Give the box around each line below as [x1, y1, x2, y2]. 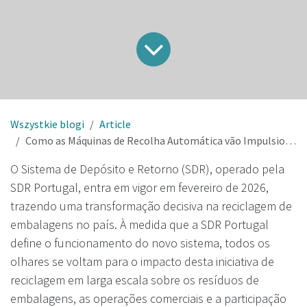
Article [99, 117, 131, 132]
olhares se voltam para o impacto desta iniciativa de [10, 254, 274, 270]
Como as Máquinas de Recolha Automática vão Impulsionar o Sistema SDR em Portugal [25, 134, 285, 148]
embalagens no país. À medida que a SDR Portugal [10, 217, 269, 233]
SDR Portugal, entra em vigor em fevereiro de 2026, [10, 180, 269, 196]
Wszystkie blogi [10, 117, 84, 132]
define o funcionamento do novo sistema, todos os [10, 235, 270, 251]
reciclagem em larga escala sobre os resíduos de [10, 272, 259, 288]
